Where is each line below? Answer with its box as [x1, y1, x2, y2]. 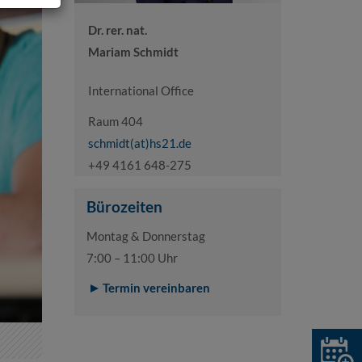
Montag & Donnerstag [86, 228, 208, 243]
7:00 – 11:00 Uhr [86, 250, 180, 265]
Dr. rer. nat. [87, 23, 147, 38]
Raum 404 [87, 113, 143, 128]
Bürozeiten [86, 196, 162, 216]
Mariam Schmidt [87, 44, 179, 60]
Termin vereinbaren [102, 280, 210, 296]
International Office [87, 83, 194, 99]
